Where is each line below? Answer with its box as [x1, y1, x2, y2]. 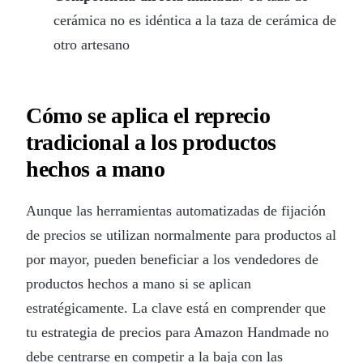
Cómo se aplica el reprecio [26, 102, 271, 128]
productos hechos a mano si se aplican [26, 275, 251, 292]
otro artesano [53, 36, 130, 53]
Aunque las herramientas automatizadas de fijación [26, 202, 326, 219]
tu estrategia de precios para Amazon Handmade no [26, 323, 329, 340]
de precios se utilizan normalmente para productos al [26, 226, 336, 243]
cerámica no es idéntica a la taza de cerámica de [53, 11, 336, 28]
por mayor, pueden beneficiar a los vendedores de [26, 250, 318, 267]
